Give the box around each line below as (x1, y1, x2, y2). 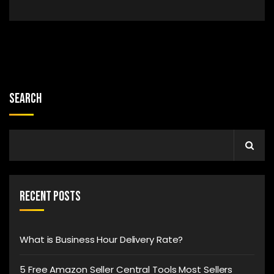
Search (9, 90, 42, 107)
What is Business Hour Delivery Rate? (20, 232, 183, 246)
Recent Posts (20, 188, 81, 205)
